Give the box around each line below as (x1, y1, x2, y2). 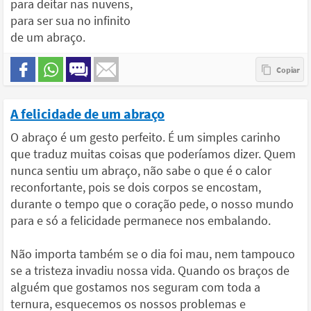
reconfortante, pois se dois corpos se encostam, (10, 178, 261, 195)
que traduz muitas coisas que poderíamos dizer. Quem (10, 145, 296, 162)
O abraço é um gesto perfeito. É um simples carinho (10, 128, 280, 145)
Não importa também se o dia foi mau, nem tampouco (10, 245, 295, 262)
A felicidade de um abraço (10, 104, 165, 122)
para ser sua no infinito (10, 12, 131, 28)
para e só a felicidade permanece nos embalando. (10, 212, 271, 228)
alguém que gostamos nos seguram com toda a (10, 278, 260, 295)
